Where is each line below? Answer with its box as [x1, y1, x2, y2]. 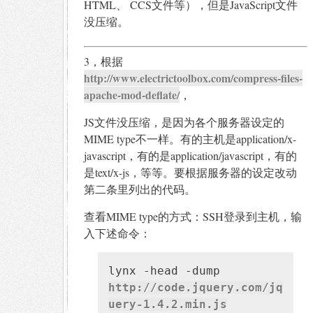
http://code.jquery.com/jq [108, 280, 283, 294]
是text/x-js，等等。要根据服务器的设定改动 [84, 164, 297, 180]
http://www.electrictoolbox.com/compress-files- [84, 69, 303, 86]
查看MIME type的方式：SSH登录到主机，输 [84, 208, 302, 224]
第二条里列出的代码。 [84, 181, 196, 196]
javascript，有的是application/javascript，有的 [84, 147, 297, 163]
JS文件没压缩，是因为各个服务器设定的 [84, 114, 284, 129]
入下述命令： [84, 225, 151, 240]
